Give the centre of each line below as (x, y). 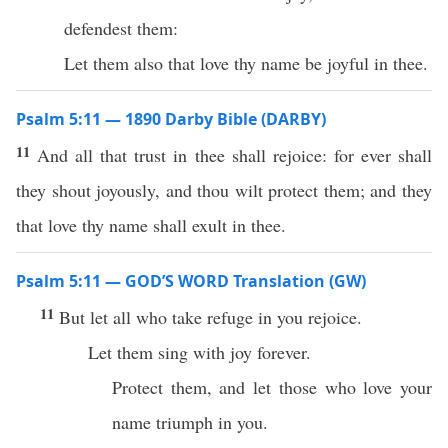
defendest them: (121, 28)
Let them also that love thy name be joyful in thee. (246, 63)
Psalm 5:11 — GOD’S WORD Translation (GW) (191, 281)
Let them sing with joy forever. (202, 352)
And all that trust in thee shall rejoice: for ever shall (235, 155)
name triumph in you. (193, 422)
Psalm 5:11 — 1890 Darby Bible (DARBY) (171, 119)
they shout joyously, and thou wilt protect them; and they (224, 190)
